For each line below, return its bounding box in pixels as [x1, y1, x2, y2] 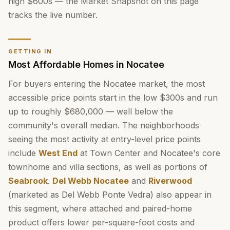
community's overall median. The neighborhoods [8, 120, 199, 130]
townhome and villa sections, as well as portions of [8, 162, 207, 172]
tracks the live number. [8, 10, 98, 20]
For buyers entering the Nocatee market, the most [8, 79, 205, 89]
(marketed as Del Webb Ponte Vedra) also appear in [8, 189, 212, 200]
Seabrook [8, 176, 48, 186]
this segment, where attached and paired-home [8, 203, 192, 214]
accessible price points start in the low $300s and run [8, 92, 218, 103]
